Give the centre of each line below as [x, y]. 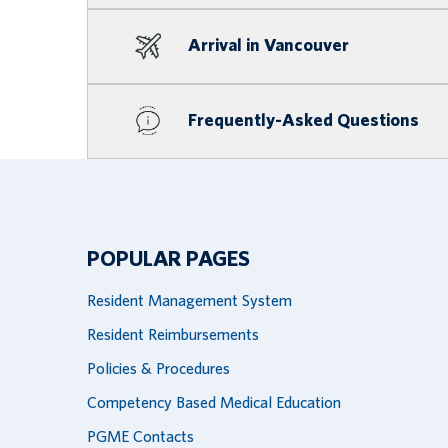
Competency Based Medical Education [214, 403]
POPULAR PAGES [168, 259]
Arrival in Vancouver [268, 46]
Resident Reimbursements [173, 335]
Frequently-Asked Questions [303, 121]
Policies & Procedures [158, 369]
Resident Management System [189, 301]
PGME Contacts [140, 437]
